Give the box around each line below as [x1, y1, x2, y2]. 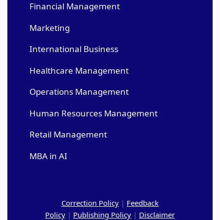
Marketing [29, 22, 70, 33]
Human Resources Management [29, 107, 158, 119]
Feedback [127, 197, 159, 208]
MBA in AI [29, 150, 67, 162]
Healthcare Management [29, 64, 129, 76]
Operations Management [29, 86, 129, 98]
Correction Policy [61, 197, 119, 208]
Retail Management [29, 129, 107, 140]
